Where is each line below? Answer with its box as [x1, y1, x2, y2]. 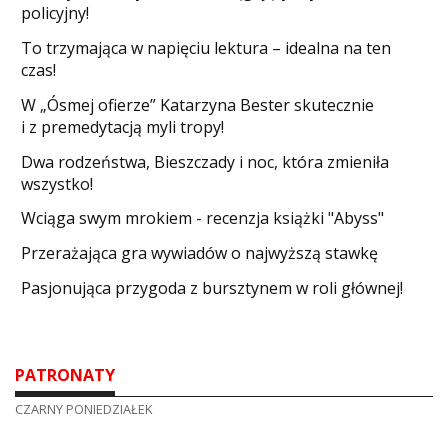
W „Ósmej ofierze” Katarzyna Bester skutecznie [21, 93, 375, 116]
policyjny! [21, 2, 90, 25]
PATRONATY [15, 364, 115, 387]
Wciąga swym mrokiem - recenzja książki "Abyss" [21, 207, 385, 230]
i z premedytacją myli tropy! [21, 115, 225, 138]
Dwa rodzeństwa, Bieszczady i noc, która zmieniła [21, 150, 390, 173]
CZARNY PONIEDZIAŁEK [15, 400, 152, 419]
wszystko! [21, 172, 94, 195]
